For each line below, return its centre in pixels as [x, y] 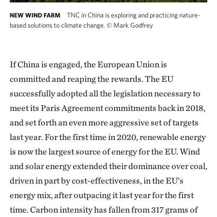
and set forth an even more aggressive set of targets [104, 122]
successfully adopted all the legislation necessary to [105, 93]
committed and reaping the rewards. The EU [92, 79]
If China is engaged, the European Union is [88, 64]
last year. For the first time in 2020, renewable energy [108, 137]
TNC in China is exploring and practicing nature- [133, 15]
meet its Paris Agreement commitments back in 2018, [108, 108]
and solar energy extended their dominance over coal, [108, 166]
